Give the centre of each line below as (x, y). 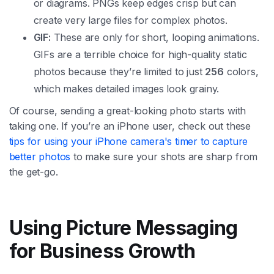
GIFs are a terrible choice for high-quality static (140, 55)
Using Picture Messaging (123, 228)
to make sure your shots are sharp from (164, 157)
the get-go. (33, 172)
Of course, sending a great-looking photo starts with (128, 111)
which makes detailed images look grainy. (126, 89)
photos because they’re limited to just (119, 72)
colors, (241, 72)
